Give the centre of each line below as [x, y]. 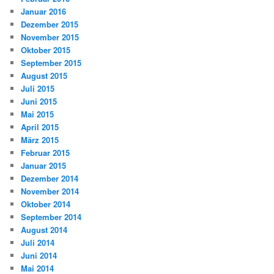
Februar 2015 [46, 152]
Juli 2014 [38, 242]
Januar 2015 [44, 165]
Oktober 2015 [46, 50]
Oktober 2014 [46, 204]
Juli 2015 [38, 88]
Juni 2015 [39, 101]
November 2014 [50, 191]
